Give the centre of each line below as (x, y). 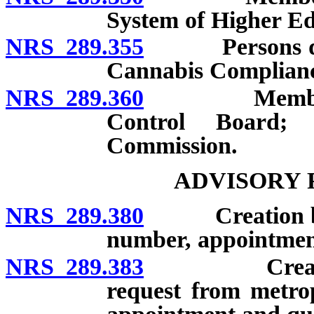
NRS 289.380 (75, 216)
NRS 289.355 (75, 47)
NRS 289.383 (75, 267)
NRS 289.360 (75, 98)
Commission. (172, 146)
